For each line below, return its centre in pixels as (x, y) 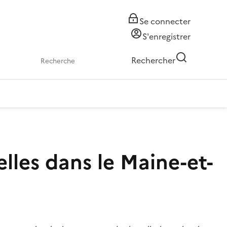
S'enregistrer (166, 36)
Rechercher (153, 60)
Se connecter (165, 21)
